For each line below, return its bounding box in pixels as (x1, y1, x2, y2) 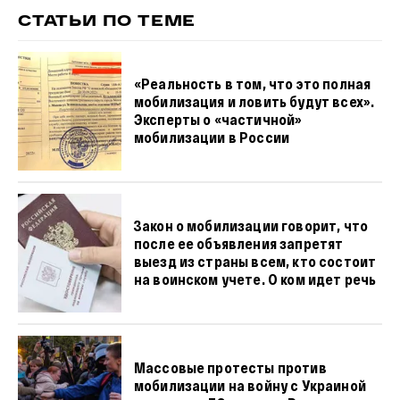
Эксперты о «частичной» (133, 111, 303, 128)
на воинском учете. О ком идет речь (133, 271, 377, 287)
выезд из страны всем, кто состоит (133, 253, 377, 270)
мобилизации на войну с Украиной (133, 377, 366, 394)
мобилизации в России (133, 129, 290, 146)
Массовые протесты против (133, 359, 327, 376)
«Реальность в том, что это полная (133, 75, 371, 92)
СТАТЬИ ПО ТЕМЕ (18, 14, 196, 29)
